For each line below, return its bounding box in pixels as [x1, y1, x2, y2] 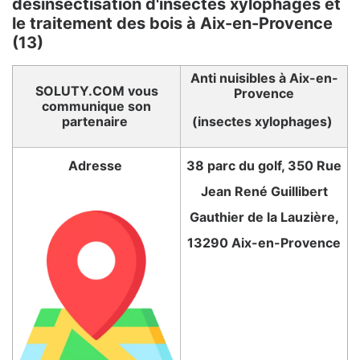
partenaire [62, 113, 131, 130]
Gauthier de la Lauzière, [189, 209, 339, 226]
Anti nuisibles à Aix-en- [190, 70, 338, 87]
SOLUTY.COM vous [35, 83, 158, 100]
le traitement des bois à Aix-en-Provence [12, 14, 333, 34]
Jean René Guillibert [200, 183, 328, 200]
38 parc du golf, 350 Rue [186, 157, 342, 174]
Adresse [67, 157, 125, 174]
